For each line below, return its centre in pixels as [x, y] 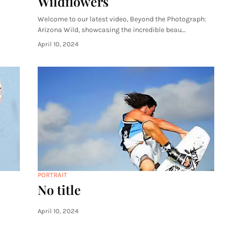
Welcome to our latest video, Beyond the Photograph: [122, 19]
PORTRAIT [52, 175]
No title [59, 190]
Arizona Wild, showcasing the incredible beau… [112, 30]
